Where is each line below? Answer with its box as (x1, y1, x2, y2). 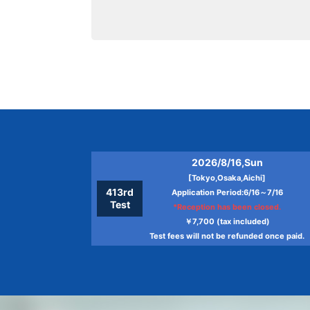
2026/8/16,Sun (191, 156, 263, 168)
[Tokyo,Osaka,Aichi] (188, 173, 266, 183)
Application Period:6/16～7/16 (171, 188, 283, 197)
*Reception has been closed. (173, 202, 281, 212)
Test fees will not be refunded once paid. (149, 231, 304, 241)
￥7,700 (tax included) (184, 217, 270, 226)
